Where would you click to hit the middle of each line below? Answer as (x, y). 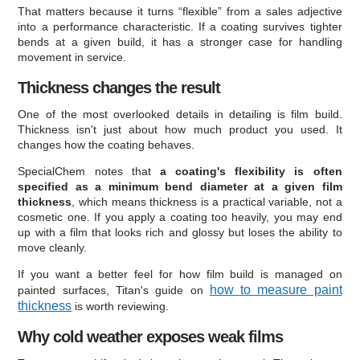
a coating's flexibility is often (251, 171)
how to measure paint (276, 289)
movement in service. (72, 57)
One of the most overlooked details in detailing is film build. (180, 114)
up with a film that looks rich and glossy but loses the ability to (180, 232)
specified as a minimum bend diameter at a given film (180, 186)
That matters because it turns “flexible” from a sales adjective (180, 11)
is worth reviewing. (121, 306)
